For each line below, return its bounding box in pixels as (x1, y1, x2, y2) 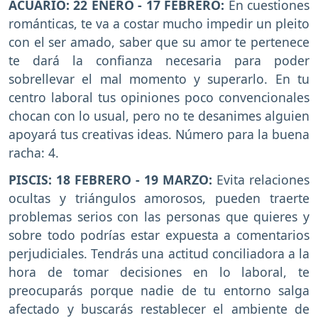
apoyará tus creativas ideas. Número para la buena (9, 125, 309, 143)
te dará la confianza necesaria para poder (9, 51, 309, 69)
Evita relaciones (216, 171, 309, 189)
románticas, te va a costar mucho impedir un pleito (9, 14, 309, 32)
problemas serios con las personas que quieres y (9, 208, 309, 226)
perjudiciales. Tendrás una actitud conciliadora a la (9, 245, 309, 263)
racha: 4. (9, 143, 59, 161)
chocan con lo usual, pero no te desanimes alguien (9, 106, 309, 124)
